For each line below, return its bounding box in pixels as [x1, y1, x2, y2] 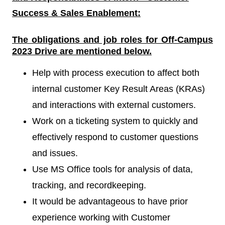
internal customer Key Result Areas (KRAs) [32, 84, 205, 94]
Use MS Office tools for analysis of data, [32, 164, 193, 175]
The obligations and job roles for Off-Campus [12, 35, 213, 45]
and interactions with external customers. [32, 100, 196, 110]
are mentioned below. [57, 46, 152, 57]
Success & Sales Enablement [12, 8, 138, 19]
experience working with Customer [32, 212, 170, 223]
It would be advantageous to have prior [32, 196, 188, 207]
